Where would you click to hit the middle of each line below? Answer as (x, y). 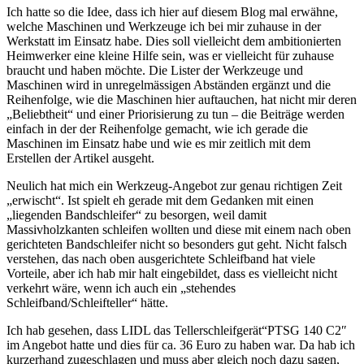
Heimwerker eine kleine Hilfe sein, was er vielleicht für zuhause (170, 55)
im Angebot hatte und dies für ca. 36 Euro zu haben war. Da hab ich (181, 344)
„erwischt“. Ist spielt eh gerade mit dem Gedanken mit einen (160, 200)
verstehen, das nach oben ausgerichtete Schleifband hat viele (161, 258)
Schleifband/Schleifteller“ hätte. (87, 302)
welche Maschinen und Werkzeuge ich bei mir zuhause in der (164, 26)
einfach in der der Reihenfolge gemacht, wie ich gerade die (157, 128)
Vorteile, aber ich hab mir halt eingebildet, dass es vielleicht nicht (172, 273)
